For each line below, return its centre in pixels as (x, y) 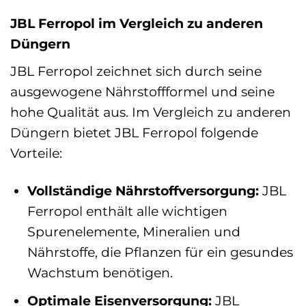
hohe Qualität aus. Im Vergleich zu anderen (151, 112)
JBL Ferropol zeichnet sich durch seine (136, 71)
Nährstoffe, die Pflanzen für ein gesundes (160, 252)
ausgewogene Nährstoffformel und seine (142, 91)
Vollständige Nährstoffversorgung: (143, 190)
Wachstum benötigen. (100, 272)
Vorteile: (36, 153)
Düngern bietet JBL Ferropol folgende (134, 132)
